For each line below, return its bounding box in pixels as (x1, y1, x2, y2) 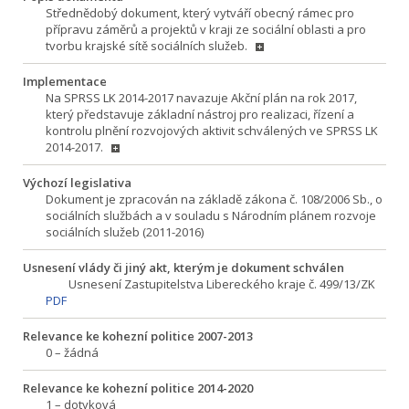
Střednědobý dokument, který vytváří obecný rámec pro (46, 5, 354, 21)
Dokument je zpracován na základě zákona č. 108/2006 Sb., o (46, 191, 383, 207)
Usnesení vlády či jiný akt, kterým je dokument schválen (23, 259, 344, 276)
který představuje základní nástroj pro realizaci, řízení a (46, 106, 354, 122)
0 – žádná (46, 344, 99, 361)
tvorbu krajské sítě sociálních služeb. (46, 37, 250, 54)
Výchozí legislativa (23, 174, 131, 191)
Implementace (23, 73, 107, 89)
